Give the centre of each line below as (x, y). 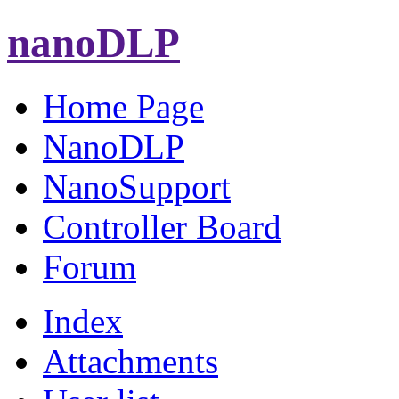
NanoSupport (137, 186)
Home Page (123, 106)
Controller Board (162, 226)
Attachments (130, 361)
